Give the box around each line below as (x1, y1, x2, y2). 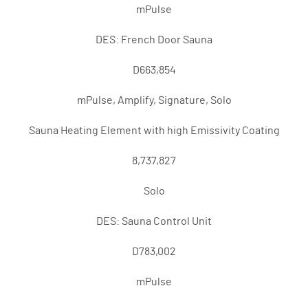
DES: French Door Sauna (96, 34, 212, 45)
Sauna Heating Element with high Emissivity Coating (28, 125, 280, 136)
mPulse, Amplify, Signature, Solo (76, 95, 232, 106)
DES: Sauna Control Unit (96, 216, 212, 227)
